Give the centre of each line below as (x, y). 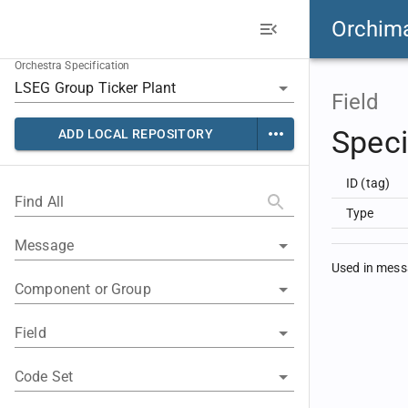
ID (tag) (368, 183)
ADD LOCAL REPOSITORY (136, 134)
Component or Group (83, 289)
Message (45, 245)
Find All (40, 202)
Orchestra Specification (72, 66)
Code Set (44, 377)
